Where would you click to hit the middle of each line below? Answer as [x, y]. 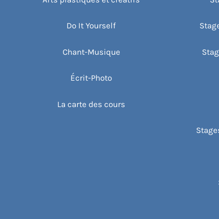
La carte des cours [91, 104]
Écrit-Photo [91, 78]
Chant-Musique [91, 52]
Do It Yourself [91, 26]
